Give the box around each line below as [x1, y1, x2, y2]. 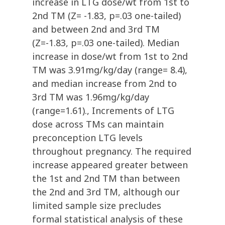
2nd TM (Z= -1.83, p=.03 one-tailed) [32, 10, 181, 22]
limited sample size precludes [32, 199, 161, 212]
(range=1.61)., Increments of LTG [32, 104, 174, 117]
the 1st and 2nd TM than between [32, 172, 180, 185]
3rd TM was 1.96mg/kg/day [32, 91, 149, 103]
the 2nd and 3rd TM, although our [32, 186, 180, 198]
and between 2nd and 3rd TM [32, 23, 160, 36]
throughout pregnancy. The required [32, 145, 191, 158]
